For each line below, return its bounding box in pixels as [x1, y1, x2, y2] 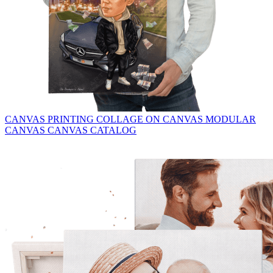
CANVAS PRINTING [5, 114, 96, 124]
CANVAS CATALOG [48, 125, 136, 135]
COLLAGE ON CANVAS [96, 114, 205, 124]
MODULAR [205, 114, 256, 124]
